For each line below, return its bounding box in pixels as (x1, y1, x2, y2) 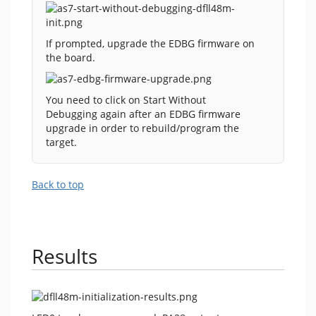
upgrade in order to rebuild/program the (46, 121, 239, 135)
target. (46, 135, 77, 149)
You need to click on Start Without (46, 92, 206, 107)
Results (32, 242, 97, 269)
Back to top (32, 177, 84, 191)
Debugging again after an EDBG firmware (46, 107, 241, 121)
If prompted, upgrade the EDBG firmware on (46, 36, 255, 50)
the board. (46, 50, 95, 64)
